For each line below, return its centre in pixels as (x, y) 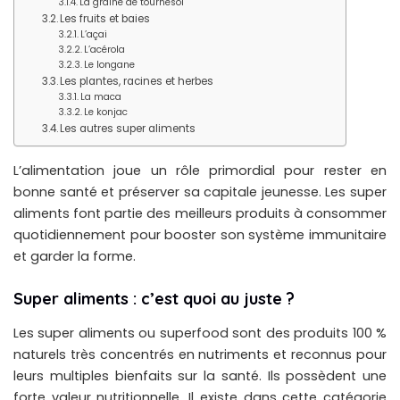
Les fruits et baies (104, 19)
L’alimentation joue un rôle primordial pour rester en (200, 170)
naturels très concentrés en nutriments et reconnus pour (200, 355)
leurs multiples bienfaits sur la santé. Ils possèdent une (200, 376)
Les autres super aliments (127, 129)
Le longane (110, 65)
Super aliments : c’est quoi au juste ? (154, 298)
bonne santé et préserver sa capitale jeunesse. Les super (200, 192)
